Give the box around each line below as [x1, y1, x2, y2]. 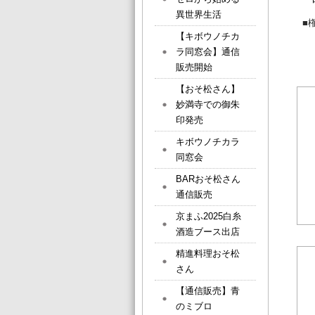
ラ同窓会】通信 [176, 46, 240, 57]
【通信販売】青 [176, 285, 240, 296]
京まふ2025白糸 [176, 211, 241, 221]
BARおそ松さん [176, 174, 240, 184]
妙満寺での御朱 [176, 99, 240, 110]
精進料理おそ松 [176, 248, 240, 259]
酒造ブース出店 [176, 226, 240, 237]
